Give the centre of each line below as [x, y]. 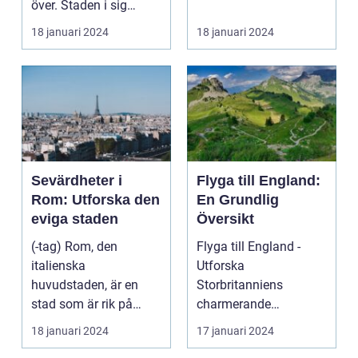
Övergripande [234, 343]
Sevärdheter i [77, 181]
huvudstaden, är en [85, 285]
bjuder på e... [67, 25]
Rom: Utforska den [95, 200]
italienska [58, 266]
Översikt [225, 219]
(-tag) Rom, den [48, 247]
